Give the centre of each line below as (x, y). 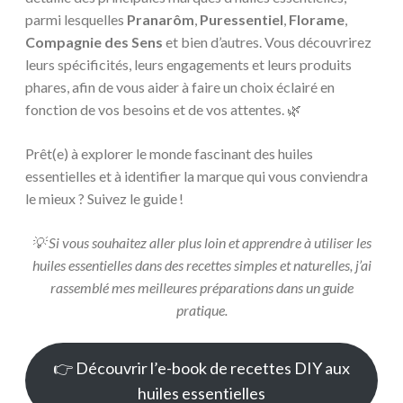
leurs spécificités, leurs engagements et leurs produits (188, 65)
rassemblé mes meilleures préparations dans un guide (201, 288)
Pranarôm (161, 20)
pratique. (201, 310)
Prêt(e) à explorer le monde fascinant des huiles (169, 154)
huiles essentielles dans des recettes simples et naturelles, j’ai (201, 265)
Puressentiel (242, 20)
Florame (317, 20)
